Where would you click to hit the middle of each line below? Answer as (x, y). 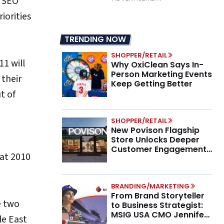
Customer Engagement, (160, 149)
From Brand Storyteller (158, 196)
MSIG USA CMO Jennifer (159, 215)
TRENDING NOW (95, 39)
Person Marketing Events (161, 74)
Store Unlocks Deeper (155, 140)
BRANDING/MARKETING (150, 186)
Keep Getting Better (152, 84)
